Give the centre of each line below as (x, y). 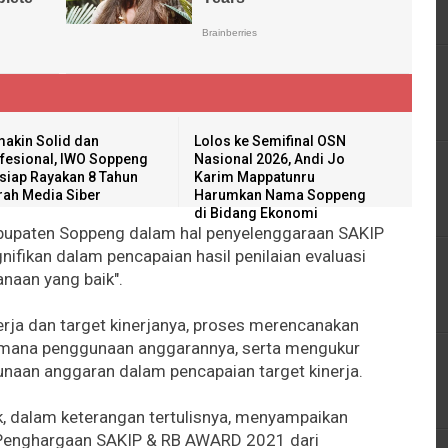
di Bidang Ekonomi (256, 212)
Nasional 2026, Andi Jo (270, 158)
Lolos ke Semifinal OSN (270, 140)
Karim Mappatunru (255, 176)
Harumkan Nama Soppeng (280, 194)
